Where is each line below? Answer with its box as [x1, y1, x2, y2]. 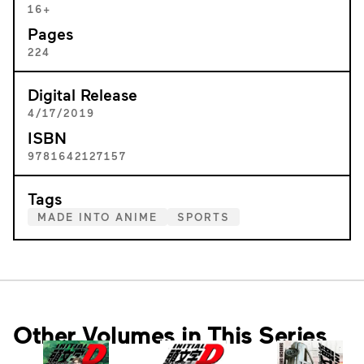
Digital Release [28, 84, 137, 104]
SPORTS [177, 210, 230, 223]
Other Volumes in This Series [13, 319, 327, 349]
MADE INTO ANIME [37, 210, 158, 223]
